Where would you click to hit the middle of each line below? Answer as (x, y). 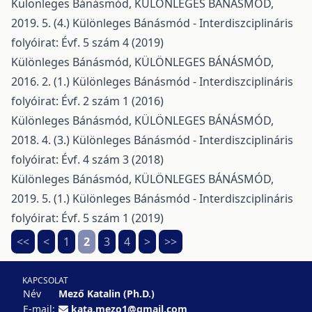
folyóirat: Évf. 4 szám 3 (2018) (87, 159)
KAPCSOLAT (45, 280)
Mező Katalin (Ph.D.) (107, 294)
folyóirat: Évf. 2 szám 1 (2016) (87, 101)
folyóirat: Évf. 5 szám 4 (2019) (87, 42)
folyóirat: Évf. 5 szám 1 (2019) (87, 218)
